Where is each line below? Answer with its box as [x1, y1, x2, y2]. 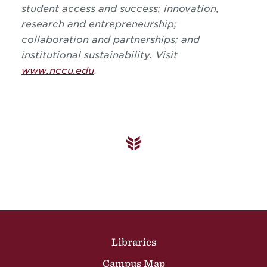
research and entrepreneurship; [21, 18, 177, 30]
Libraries [111, 237, 156, 247]
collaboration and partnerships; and [21, 34, 200, 45]
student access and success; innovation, [21, 3, 219, 14]
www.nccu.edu [21, 65, 94, 76]
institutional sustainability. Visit [21, 49, 178, 61]
